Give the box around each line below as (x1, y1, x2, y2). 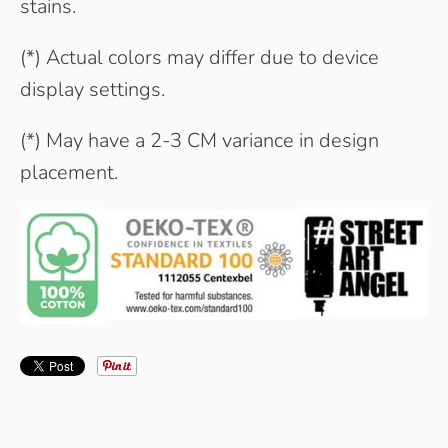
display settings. (20, 75, 165, 103)
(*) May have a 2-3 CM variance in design (20, 126, 379, 154)
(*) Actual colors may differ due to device (20, 43, 379, 71)
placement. (20, 158, 118, 186)
